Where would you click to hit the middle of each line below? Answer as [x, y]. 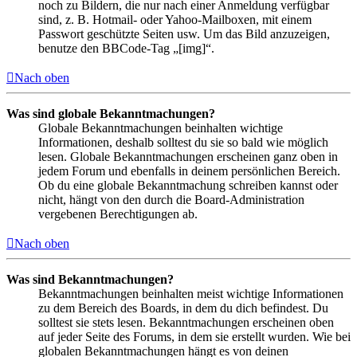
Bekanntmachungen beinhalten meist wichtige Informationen [191, 293]
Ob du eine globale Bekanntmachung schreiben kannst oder [188, 185]
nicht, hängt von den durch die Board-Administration [171, 199]
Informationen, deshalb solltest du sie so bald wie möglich [183, 142]
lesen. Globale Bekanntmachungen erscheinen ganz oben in [188, 156]
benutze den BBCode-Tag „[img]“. [126, 48]
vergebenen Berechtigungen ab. [118, 214]
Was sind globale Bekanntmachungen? [111, 113]
